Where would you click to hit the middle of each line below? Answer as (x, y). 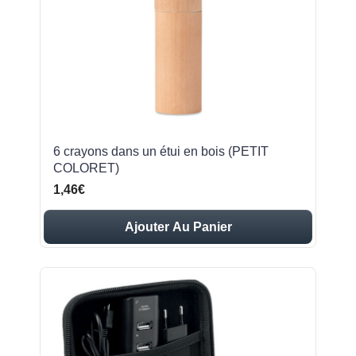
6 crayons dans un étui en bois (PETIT (161, 151)
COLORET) (86, 168)
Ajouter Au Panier (178, 227)
